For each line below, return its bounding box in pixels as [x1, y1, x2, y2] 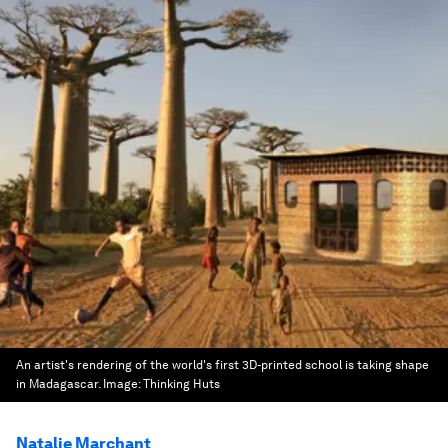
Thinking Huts [143, 377, 220, 391]
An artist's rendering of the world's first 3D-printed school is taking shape [16, 358, 429, 372]
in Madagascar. [16, 377, 100, 391]
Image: [103, 377, 143, 391]
